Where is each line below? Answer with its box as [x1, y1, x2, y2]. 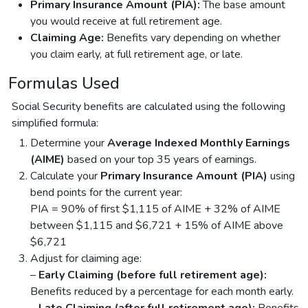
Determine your [30, 135, 107, 151]
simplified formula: [12, 115, 98, 131]
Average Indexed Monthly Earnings [107, 135, 290, 151]
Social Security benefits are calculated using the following [12, 98, 285, 114]
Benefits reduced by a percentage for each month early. [30, 283, 294, 299]
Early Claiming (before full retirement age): [38, 267, 267, 283]
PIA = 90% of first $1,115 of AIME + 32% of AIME [30, 201, 280, 217]
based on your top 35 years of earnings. [65, 151, 256, 167]
